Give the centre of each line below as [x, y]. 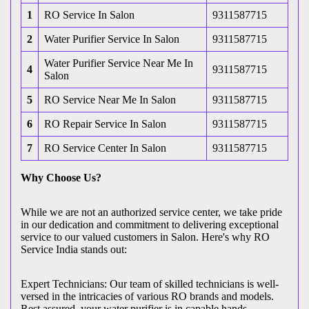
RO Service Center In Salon [105, 148]
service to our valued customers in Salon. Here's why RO [145, 237]
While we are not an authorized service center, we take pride [151, 212]
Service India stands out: [74, 250]
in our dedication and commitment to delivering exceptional [150, 225]
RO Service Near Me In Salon [110, 100]
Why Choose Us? [61, 178]
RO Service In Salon [89, 15]
